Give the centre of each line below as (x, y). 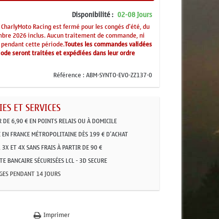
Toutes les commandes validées (109, 44)
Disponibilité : (92, 15)
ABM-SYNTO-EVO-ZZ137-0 (119, 75)
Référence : (69, 75)
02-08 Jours (134, 15)
